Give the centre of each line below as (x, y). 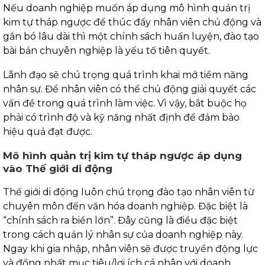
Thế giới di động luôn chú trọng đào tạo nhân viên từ (129, 192)
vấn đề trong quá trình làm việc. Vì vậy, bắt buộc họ (125, 103)
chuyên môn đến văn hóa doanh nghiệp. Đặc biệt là (125, 206)
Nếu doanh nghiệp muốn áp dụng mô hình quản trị (127, 8)
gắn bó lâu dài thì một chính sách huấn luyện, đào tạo (131, 36)
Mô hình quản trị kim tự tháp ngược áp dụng (122, 155)
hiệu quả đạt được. (49, 131)
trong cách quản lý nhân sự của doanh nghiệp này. (123, 234)
